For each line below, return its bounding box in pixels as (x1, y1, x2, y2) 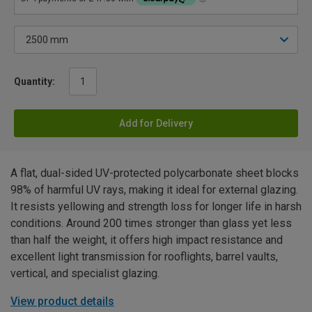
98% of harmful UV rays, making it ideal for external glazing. (10, 183, 298, 197)
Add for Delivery (119, 118, 193, 130)
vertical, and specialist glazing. (10, 267, 159, 281)
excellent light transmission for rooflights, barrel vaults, (10, 250, 278, 264)
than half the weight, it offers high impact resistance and (10, 233, 283, 247)
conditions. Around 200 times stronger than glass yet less (10, 217, 292, 231)
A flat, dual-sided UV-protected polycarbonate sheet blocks (10, 166, 299, 180)
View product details (10, 295, 114, 309)
